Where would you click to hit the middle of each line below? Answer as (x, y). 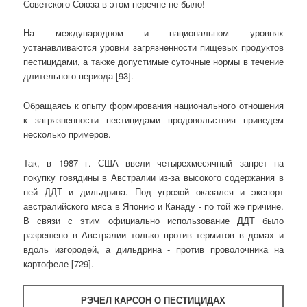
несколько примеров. (67, 134)
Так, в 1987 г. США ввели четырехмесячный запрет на (153, 162)
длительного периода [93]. (79, 76)
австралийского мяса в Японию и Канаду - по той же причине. (153, 206)
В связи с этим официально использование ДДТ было (153, 220)
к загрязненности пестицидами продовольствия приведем (153, 119)
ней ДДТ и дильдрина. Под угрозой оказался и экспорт (153, 191)
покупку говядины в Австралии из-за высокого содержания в (153, 177)
